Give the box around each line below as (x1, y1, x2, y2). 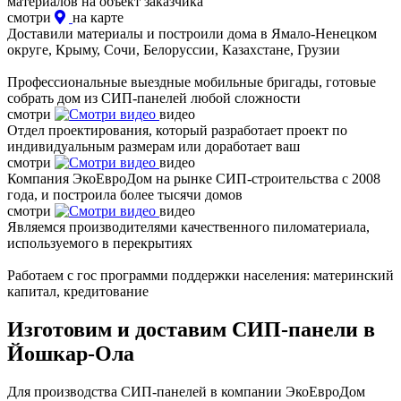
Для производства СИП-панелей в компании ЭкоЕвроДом (7, 383, 365, 399)
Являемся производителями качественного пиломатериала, (7, 218, 370, 235)
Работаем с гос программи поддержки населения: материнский (7, 267, 394, 283)
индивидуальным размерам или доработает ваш (7, 138, 300, 154)
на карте (73, 9, 124, 25)
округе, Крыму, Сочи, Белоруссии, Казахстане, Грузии (7, 41, 340, 57)
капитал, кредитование (7, 283, 149, 299)
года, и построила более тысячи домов (7, 186, 243, 202)
